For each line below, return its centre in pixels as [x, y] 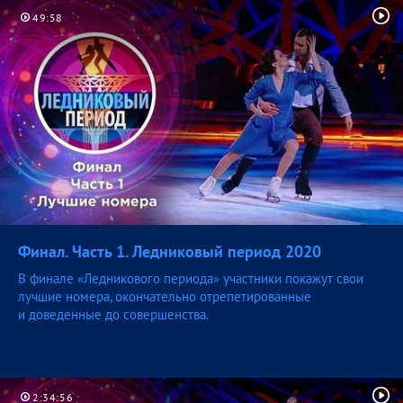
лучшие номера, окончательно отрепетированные [165, 297]
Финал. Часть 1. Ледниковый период [152, 252]
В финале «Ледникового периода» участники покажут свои [191, 279]
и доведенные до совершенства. [113, 315]
